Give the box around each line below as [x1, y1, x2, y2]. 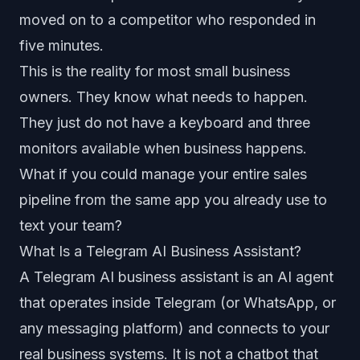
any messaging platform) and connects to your [19, 320, 329, 337]
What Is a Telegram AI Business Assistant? [19, 243, 301, 260]
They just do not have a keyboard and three [19, 114, 310, 131]
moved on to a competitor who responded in [19, 11, 316, 28]
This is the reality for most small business [19, 63, 290, 80]
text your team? [19, 217, 122, 234]
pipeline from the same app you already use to [19, 191, 327, 208]
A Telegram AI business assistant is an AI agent [19, 268, 333, 285]
